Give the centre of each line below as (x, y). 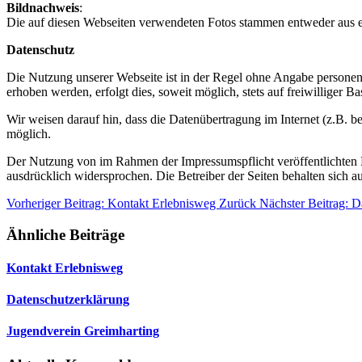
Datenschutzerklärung (68, 300)
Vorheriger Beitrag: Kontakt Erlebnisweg (113, 203)
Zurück (238, 203)
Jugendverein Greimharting (83, 331)
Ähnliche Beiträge (65, 234)
